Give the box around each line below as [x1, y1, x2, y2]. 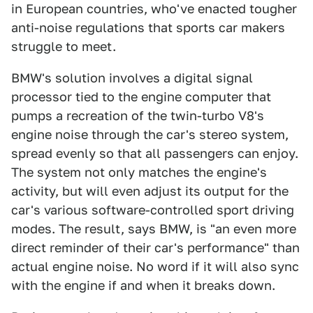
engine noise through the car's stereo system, [11, 127, 289, 142]
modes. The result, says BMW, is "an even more [11, 221, 296, 236]
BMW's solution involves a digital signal [11, 71, 253, 85]
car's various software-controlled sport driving [11, 203, 294, 217]
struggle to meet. [11, 39, 116, 54]
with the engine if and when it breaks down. [11, 278, 275, 293]
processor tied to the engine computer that [11, 89, 271, 104]
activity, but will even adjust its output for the [11, 184, 289, 198]
